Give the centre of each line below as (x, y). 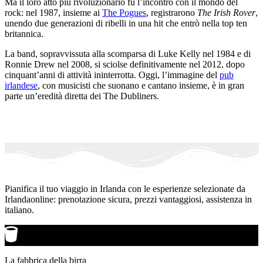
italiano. (19, 210)
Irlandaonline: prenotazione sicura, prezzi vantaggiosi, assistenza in (128, 200)
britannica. (24, 34)
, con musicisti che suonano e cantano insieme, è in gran (141, 86)
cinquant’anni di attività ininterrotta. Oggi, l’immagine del (112, 75)
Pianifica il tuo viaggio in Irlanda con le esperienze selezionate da (125, 189)
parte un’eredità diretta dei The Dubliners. (82, 96)
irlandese (21, 86)
